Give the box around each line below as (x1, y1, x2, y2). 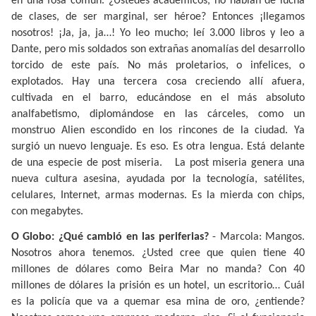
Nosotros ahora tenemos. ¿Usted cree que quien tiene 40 (11, 248, 305, 260)
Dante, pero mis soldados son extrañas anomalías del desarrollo (11, 43, 305, 55)
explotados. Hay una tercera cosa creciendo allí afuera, (11, 75, 305, 87)
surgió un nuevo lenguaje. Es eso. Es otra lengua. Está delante (11, 140, 305, 152)
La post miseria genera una (170, 157, 305, 169)
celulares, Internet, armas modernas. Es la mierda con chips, (11, 189, 305, 201)
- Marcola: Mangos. (208, 231, 305, 243)
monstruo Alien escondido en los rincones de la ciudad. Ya (11, 124, 305, 136)
